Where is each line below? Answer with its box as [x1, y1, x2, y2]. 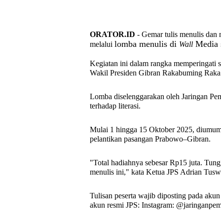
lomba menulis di [114, 39, 179, 49]
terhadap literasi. [90, 102, 143, 110]
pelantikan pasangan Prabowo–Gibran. [90, 135, 211, 143]
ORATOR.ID [90, 30, 135, 38]
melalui [90, 40, 114, 48]
